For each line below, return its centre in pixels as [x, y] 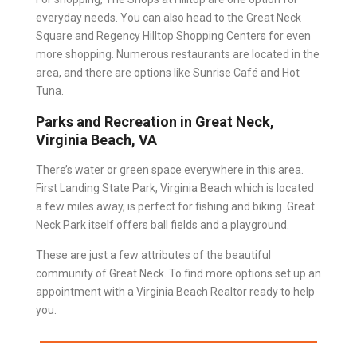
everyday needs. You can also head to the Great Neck [169, 17]
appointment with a [85, 291]
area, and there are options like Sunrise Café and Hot [168, 72]
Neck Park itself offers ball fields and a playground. [163, 224]
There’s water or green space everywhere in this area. [170, 169]
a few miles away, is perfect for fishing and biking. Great [175, 206]
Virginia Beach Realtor [192, 291]
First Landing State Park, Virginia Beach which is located [175, 188]
